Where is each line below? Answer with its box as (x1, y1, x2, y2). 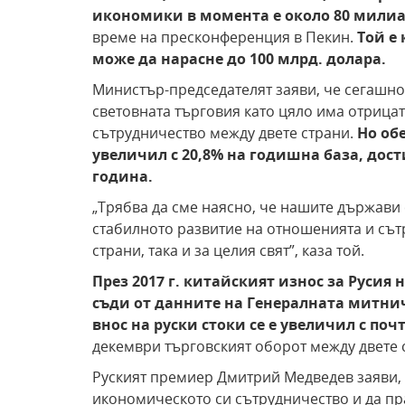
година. (92, 166, 153, 186)
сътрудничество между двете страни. (92, 123, 357, 143)
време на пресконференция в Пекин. (92, 27, 357, 47)
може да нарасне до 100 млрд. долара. (92, 49, 386, 69)
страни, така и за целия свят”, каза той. (92, 240, 364, 260)
